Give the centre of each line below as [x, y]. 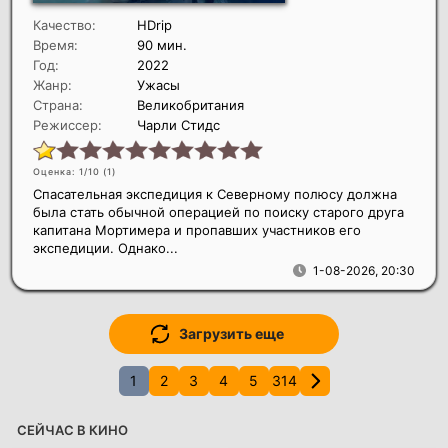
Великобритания [190, 105]
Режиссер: [67, 125]
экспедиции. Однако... [105, 248]
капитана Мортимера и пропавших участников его [197, 230]
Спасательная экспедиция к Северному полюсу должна [215, 194]
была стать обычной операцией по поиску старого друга [218, 212]
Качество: [64, 25]
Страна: [58, 105]
